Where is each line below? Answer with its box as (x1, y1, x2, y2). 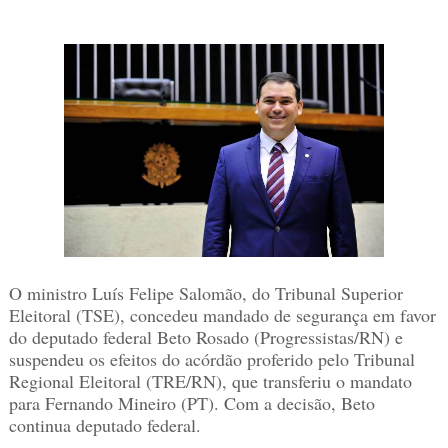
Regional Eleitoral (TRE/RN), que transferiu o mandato (8, 369, 412, 394)
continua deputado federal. (8, 413, 201, 438)
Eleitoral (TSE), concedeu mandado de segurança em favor (8, 303, 436, 328)
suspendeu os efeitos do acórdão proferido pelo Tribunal (8, 347, 415, 372)
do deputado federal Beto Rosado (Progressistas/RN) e (8, 325, 403, 350)
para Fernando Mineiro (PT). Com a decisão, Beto (8, 391, 375, 416)
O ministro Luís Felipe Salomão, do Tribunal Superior (8, 281, 403, 306)
